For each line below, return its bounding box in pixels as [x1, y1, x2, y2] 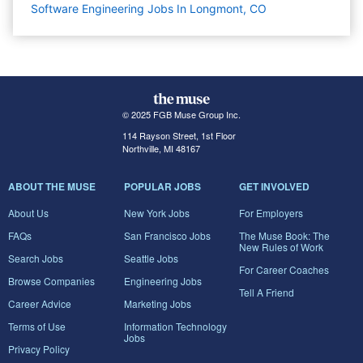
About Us [8, 206, 49, 220]
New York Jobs [123, 206, 190, 220]
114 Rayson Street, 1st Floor [122, 129, 236, 142]
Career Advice [8, 297, 71, 310]
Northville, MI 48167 [122, 142, 200, 155]
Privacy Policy [8, 342, 70, 356]
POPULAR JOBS [123, 179, 201, 194]
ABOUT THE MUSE [8, 179, 96, 194]
